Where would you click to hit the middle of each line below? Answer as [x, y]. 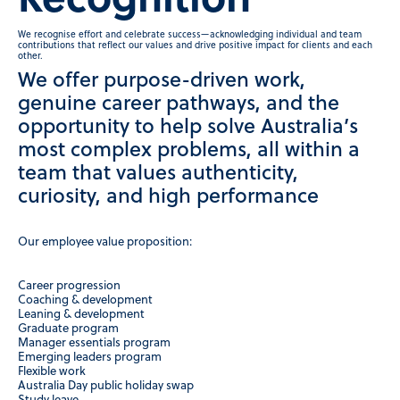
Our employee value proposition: [105, 242]
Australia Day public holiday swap [106, 386]
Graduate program [68, 329]
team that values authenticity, [158, 174]
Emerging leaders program [90, 357]
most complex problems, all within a [189, 150]
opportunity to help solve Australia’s [188, 127]
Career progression [69, 286]
